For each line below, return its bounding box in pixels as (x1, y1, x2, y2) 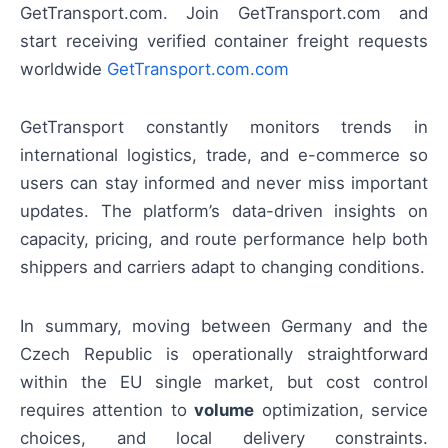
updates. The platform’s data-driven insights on (20, 201, 428, 222)
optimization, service (254, 399, 429, 420)
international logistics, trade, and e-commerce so (20, 145, 428, 166)
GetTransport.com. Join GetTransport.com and (20, 3, 428, 24)
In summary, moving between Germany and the (20, 315, 428, 336)
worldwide (20, 59, 107, 80)
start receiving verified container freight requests (20, 31, 428, 52)
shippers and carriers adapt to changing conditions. (20, 257, 425, 278)
